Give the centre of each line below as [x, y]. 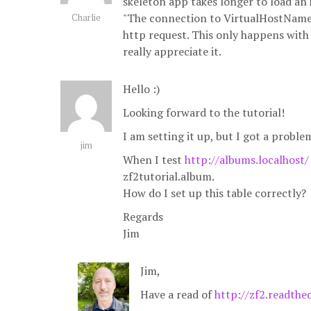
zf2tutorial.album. [169, 176]
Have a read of [177, 294]
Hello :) [141, 89]
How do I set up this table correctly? [215, 193]
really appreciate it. [172, 51]
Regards [143, 217]
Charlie [86, 18]
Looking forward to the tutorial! [204, 112]
